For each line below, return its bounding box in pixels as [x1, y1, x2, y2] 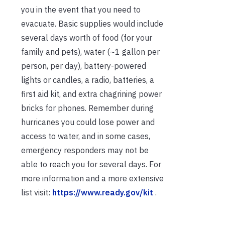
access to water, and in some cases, [21, 131, 150, 142]
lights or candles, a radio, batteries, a [21, 75, 154, 85]
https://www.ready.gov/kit [52, 187, 153, 198]
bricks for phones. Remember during [21, 103, 154, 114]
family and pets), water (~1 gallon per [21, 47, 160, 57]
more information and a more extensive [21, 173, 164, 184]
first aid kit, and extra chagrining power [21, 89, 162, 99]
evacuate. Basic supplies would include [21, 19, 163, 29]
